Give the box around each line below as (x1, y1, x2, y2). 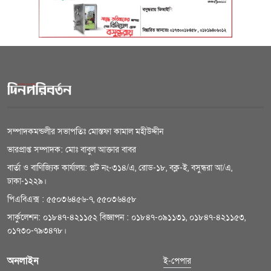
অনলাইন (7, 254, 39, 268)
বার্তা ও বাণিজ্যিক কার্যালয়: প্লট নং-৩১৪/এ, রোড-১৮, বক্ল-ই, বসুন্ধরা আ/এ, (7, 162, 232, 174)
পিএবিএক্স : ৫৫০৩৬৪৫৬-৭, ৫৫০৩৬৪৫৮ (7, 194, 137, 206)
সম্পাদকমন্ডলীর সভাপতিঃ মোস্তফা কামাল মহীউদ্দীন (7, 126, 163, 138)
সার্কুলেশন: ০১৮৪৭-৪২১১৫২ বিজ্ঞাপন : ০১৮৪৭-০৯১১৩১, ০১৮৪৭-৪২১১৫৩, (7, 212, 246, 224)
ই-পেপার (163, 255, 191, 267)
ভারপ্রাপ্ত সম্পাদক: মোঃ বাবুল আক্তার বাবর (7, 144, 136, 156)
